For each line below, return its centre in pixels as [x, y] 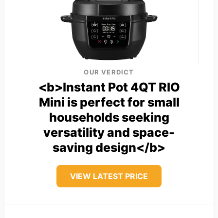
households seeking [109, 117]
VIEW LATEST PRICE [109, 176]
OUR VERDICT [109, 72]
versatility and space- [109, 132]
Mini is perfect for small [109, 102]
